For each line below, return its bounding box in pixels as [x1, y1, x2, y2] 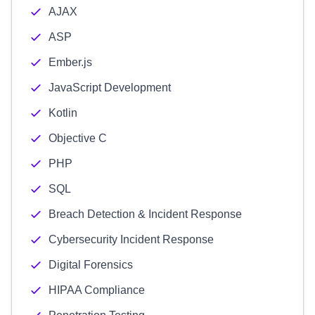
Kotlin [49, 107, 77, 119]
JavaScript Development [49, 82, 171, 94]
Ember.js [49, 56, 92, 68]
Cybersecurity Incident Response [49, 233, 214, 245]
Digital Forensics [49, 259, 133, 271]
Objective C [49, 132, 107, 144]
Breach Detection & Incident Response [49, 208, 242, 220]
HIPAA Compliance [49, 284, 145, 296]
